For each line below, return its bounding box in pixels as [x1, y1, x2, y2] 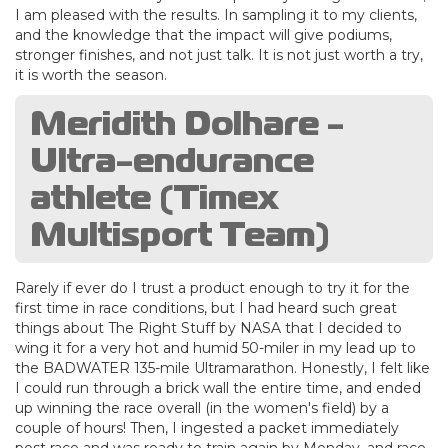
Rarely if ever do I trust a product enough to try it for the [15, 278, 410, 297]
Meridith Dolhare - [30, 97, 344, 148]
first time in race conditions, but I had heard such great [15, 298, 397, 317]
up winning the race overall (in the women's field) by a [15, 398, 389, 417]
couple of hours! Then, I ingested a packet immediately [15, 418, 399, 437]
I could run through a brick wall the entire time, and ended [15, 378, 421, 397]
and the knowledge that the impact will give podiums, [15, 25, 392, 44]
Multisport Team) [30, 208, 330, 259]
